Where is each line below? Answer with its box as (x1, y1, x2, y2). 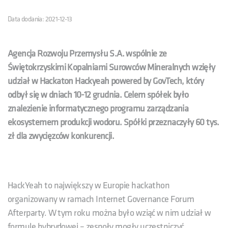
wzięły (192, 62, 215, 73)
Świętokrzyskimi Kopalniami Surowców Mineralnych (8, 62, 190, 73)
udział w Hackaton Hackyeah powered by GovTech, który (8, 75, 204, 87)
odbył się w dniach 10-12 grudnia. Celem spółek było (8, 89, 189, 100)
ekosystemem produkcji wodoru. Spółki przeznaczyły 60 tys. (8, 117, 219, 128)
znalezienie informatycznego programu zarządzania (8, 103, 189, 114)
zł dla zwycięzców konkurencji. (8, 130, 114, 141)
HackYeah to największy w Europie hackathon (8, 180, 170, 191)
